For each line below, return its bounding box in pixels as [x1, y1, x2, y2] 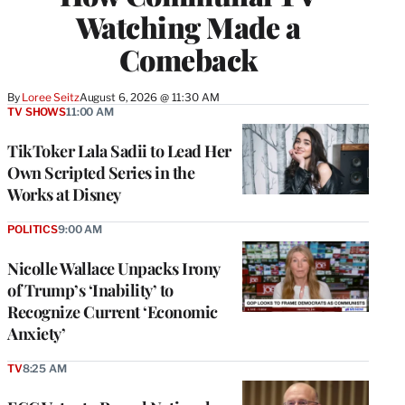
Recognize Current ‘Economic [7, 300, 218, 323]
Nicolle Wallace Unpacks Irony [7, 257, 220, 279]
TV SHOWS [7, 104, 66, 118]
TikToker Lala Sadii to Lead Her [7, 139, 231, 162]
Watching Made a [75, 6, 301, 46]
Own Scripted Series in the [7, 161, 194, 184]
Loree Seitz [22, 89, 80, 104]
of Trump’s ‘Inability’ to [7, 278, 174, 301]
